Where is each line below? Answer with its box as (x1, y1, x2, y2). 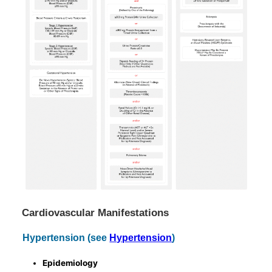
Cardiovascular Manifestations (22, 206, 169, 219)
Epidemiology (42, 257, 98, 268)
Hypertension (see (22, 231, 110, 243)
